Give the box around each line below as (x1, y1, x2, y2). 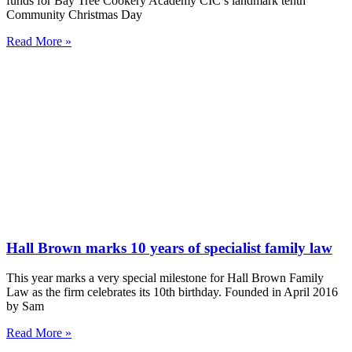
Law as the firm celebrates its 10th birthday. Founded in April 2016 (6, 285, 338, 299)
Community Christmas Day (6, 7, 142, 21)
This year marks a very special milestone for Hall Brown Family (6, 271, 324, 285)
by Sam (6, 299, 44, 313)
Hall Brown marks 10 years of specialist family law (6, 239, 332, 256)
